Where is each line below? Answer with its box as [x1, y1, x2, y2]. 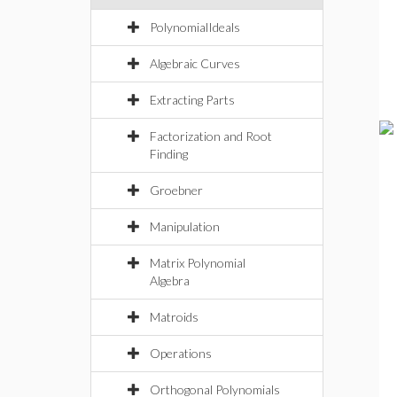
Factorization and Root [150, 128, 272, 144]
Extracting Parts [150, 92, 235, 107]
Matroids [150, 309, 198, 324]
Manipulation [150, 219, 220, 234]
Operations [150, 346, 212, 361]
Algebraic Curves [150, 56, 240, 71]
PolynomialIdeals [150, 19, 240, 35]
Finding [150, 146, 188, 161]
